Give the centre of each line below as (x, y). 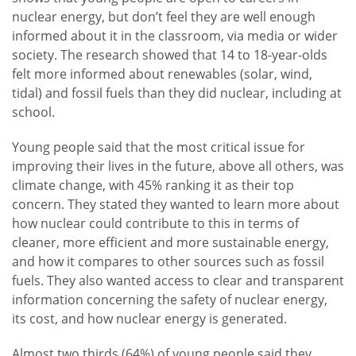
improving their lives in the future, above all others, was (178, 166)
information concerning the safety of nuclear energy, (170, 300)
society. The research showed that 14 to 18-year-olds (170, 55)
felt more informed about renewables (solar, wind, (162, 74)
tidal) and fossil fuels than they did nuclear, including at (177, 93)
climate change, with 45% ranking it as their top (153, 186)
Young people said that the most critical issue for (159, 147)
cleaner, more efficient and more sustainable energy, (170, 243)
